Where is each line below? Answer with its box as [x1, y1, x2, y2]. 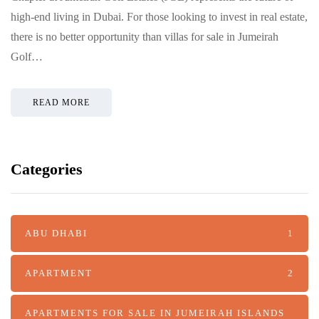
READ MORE [33, 97, 90, 108]
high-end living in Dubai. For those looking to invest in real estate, [11, 10, 308, 23]
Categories [11, 159, 83, 178]
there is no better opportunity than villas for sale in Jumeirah [11, 30, 278, 43]
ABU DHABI [25, 227, 88, 239]
